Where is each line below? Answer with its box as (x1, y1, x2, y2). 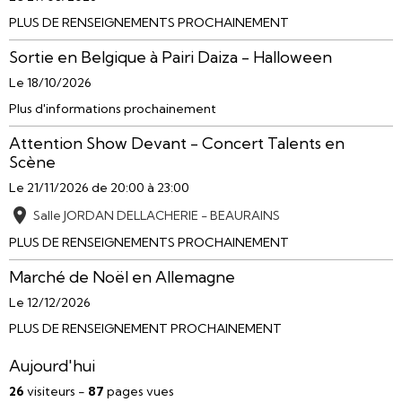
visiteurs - (24, 383, 88, 400)
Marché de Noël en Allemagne (9, 267, 235, 287)
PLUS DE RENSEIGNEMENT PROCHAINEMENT (9, 320, 282, 337)
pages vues (104, 383, 174, 400)
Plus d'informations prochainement (9, 100, 216, 118)
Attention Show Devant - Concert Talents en (9, 134, 345, 153)
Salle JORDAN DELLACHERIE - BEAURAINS (33, 208, 280, 223)
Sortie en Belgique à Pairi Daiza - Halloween (9, 48, 332, 67)
